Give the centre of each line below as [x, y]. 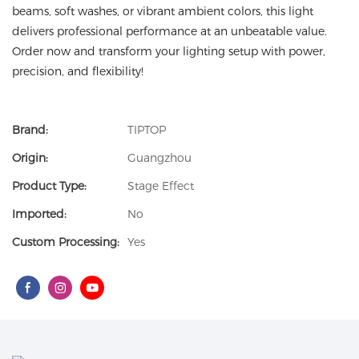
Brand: [30, 130]
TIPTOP [147, 130]
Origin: [30, 158]
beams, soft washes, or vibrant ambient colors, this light [163, 11]
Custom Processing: [66, 242]
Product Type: [49, 186]
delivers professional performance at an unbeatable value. [169, 31]
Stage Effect [161, 186]
